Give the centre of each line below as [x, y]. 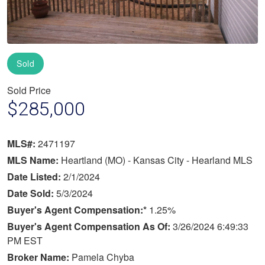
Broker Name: [39, 257]
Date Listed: [35, 176]
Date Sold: [32, 193]
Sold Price [29, 90]
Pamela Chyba [103, 257]
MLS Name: [34, 160]
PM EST [25, 240]
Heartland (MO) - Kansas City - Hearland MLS [157, 160]
